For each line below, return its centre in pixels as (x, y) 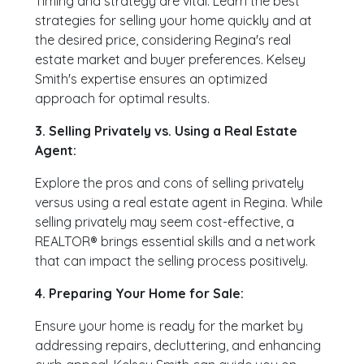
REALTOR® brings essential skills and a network (175, 242)
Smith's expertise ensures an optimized (152, 79)
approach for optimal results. (123, 99)
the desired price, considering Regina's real (163, 40)
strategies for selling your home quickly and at (174, 21)
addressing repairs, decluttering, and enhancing (178, 346)
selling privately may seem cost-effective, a (165, 222)
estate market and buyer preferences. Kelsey (171, 60)
